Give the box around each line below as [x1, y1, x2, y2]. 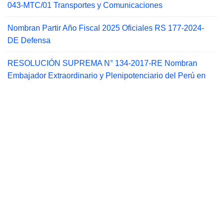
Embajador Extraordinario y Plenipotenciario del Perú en [7, 71, 206, 80]
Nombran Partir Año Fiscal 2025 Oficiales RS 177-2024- [7, 24, 204, 33]
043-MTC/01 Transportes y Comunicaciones [7, 1, 163, 10]
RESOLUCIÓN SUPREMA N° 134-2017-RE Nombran [7, 59, 197, 68]
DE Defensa [7, 36, 51, 45]
